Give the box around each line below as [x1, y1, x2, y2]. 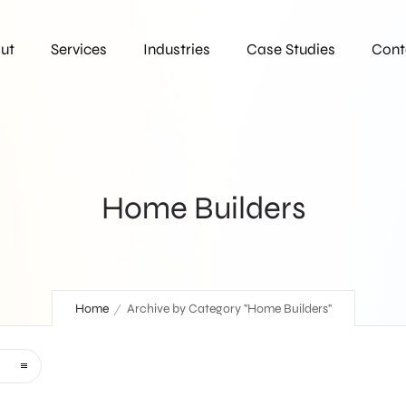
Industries [143, 40, 210, 59]
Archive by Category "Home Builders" [126, 301, 332, 317]
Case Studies [246, 40, 335, 59]
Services [51, 40, 107, 59]
